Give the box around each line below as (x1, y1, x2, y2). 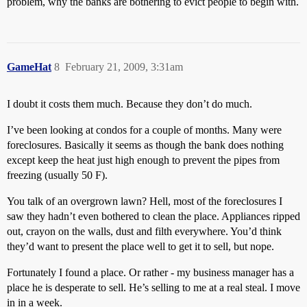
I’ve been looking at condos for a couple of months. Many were (7, 123, 282, 136)
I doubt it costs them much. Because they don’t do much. (7, 97, 252, 110)
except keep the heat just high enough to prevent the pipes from (7, 153, 280, 166)
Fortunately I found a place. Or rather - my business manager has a (7, 266, 294, 278)
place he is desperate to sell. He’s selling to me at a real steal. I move (7, 281, 300, 293)
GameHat (7, 60, 51, 73)
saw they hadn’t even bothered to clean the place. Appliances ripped (7, 210, 300, 222)
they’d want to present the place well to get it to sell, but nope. (7, 240, 274, 252)
